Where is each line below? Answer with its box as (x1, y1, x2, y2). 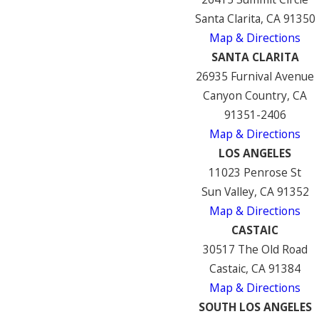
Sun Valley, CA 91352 (201, 184, 309, 200)
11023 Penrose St (209, 164, 302, 181)
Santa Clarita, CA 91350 (194, 11, 315, 27)
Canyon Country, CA (203, 88, 308, 104)
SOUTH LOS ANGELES (198, 299, 312, 315)
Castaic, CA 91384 (209, 261, 301, 277)
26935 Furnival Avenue (196, 68, 315, 85)
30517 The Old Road (202, 241, 308, 258)
